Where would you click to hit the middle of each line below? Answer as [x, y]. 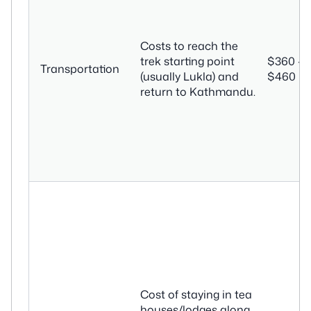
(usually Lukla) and [190, 77]
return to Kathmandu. [198, 92]
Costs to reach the [189, 46]
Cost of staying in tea [196, 295]
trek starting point [187, 61]
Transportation [80, 69]
